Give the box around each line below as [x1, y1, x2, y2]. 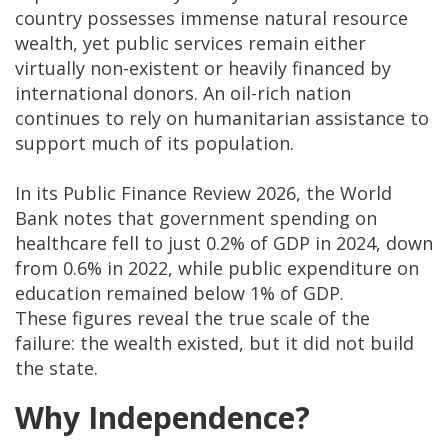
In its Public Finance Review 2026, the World [15, 181, 392, 206]
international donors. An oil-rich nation [15, 81, 351, 106]
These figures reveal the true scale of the [15, 306, 370, 331]
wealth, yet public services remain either [15, 31, 366, 56]
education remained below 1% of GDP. [15, 281, 344, 306]
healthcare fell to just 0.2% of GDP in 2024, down [15, 231, 433, 256]
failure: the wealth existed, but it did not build [15, 331, 414, 356]
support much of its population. [15, 131, 294, 156]
